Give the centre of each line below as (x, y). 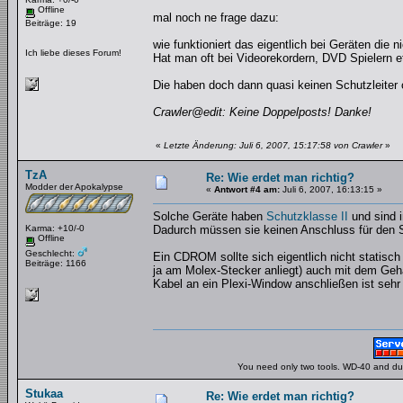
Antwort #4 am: (247, 189)
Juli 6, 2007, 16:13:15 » (331, 189)
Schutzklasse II (307, 216)
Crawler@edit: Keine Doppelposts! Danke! (262, 112)
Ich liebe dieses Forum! (73, 52)
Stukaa (44, 394)
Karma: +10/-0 (55, 228)
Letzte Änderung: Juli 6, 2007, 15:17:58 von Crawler (273, 145)
